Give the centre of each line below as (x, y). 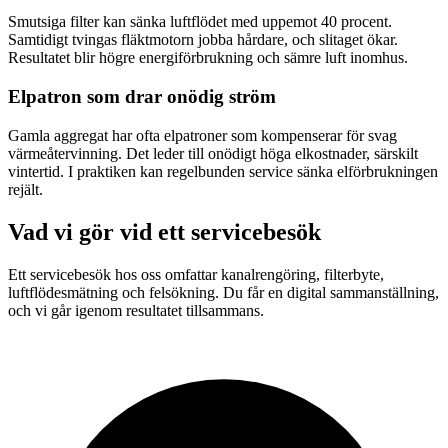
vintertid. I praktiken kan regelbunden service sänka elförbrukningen (223, 171)
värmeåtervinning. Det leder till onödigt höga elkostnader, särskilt (213, 153)
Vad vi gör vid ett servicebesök (164, 231)
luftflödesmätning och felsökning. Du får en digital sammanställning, (223, 292)
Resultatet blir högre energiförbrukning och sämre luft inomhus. (208, 58)
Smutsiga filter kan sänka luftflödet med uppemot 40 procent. (200, 22)
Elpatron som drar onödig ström (142, 97)
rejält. (25, 189)
